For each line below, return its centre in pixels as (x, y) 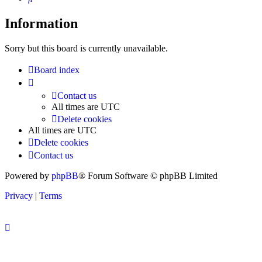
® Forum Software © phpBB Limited (148, 176)
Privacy (19, 196)
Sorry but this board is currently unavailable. (86, 49)
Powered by (28, 176)
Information (41, 24)
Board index (57, 70)
